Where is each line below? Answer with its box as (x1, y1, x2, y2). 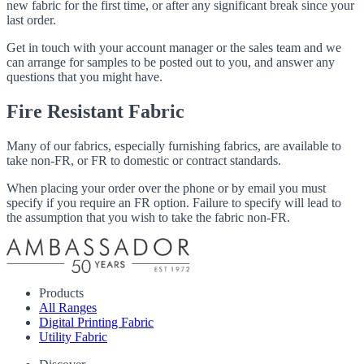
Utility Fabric (39, 330, 107, 344)
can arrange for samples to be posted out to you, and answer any (6, 54, 335, 69)
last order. (6, 12, 56, 27)
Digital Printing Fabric (39, 315, 154, 330)
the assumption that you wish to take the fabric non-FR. (6, 210, 290, 224)
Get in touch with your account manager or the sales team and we (6, 40, 341, 54)
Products (39, 286, 84, 301)
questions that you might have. (6, 69, 162, 84)
